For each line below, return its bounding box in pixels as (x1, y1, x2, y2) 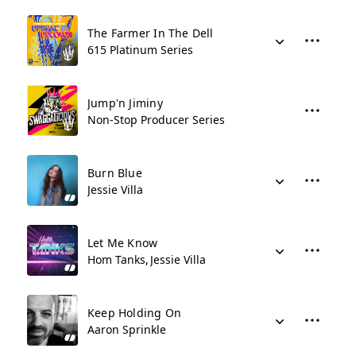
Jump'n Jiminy (87, 95, 163, 110)
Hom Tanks (87, 252, 145, 267)
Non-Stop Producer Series (87, 112, 225, 127)
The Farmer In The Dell (87, 25, 214, 41)
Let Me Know (87, 235, 158, 250)
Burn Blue (87, 165, 142, 180)
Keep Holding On (87, 305, 182, 320)
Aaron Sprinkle (87, 322, 166, 337)
